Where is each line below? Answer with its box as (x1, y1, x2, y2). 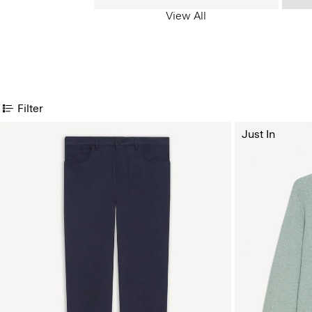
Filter (17, 101, 43, 115)
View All (166, 9, 206, 22)
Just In (242, 127, 276, 141)
